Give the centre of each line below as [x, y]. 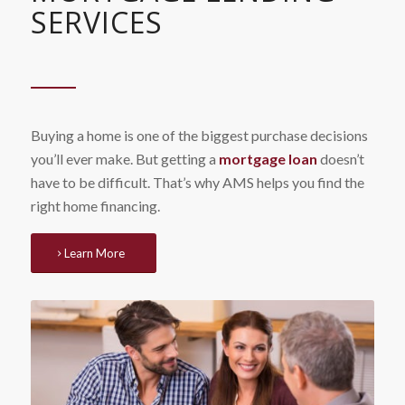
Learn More [95, 253]
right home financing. [95, 206]
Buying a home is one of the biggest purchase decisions [199, 136]
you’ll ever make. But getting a [124, 159]
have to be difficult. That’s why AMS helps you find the [197, 183]
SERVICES [96, 23]
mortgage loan [268, 159]
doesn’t [340, 159]
